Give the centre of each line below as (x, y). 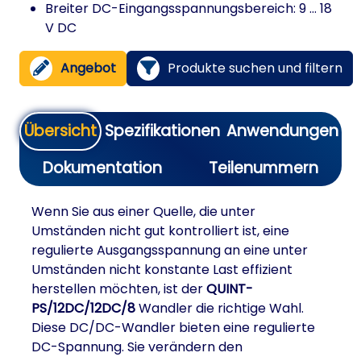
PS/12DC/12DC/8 (83, 308)
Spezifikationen (162, 131)
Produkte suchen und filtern (255, 68)
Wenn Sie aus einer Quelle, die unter (143, 212)
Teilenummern (263, 168)
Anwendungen (282, 131)
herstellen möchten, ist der (119, 289)
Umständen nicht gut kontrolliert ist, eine (160, 231)
